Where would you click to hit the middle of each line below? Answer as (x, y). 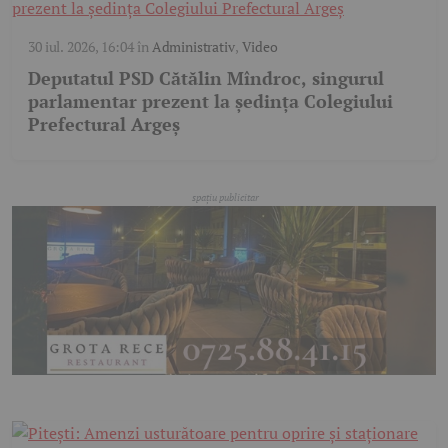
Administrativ (193, 46)
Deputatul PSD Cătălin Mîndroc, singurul (206, 77)
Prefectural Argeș (104, 123)
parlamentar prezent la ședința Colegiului (210, 100)
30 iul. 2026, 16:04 (81, 46)
